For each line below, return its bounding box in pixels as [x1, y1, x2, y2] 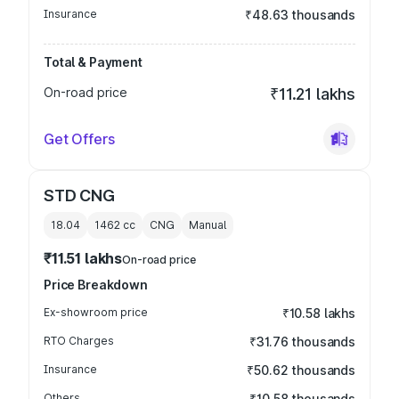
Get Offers [44, 130, 115, 148]
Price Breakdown [44, 277, 148, 292]
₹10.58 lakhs [281, 305, 355, 321]
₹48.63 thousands [245, 7, 355, 22]
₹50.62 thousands [247, 362, 355, 378]
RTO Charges [44, 334, 114, 347]
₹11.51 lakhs [44, 249, 123, 267]
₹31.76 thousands [249, 334, 355, 349]
